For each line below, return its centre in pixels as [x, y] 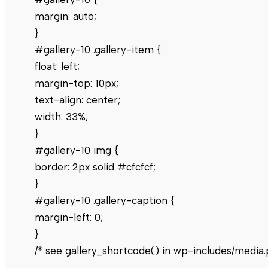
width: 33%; [61, 116]
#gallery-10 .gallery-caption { [105, 200]
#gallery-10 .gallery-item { [98, 49]
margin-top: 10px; [77, 83]
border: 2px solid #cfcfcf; [95, 167]
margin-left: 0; [69, 217]
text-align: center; [77, 100]
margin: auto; [66, 16]
